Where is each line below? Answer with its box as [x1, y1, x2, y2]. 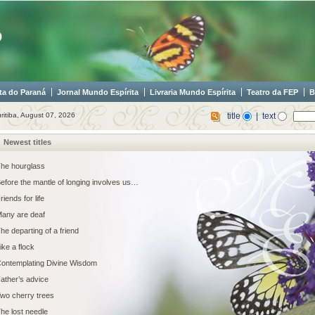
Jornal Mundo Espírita [57, 88, 139, 96]
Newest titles [4, 137, 51, 146]
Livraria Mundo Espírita [150, 88, 236, 96]
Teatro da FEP [247, 88, 298, 96]
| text [254, 111, 278, 121]
